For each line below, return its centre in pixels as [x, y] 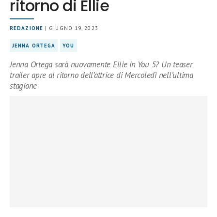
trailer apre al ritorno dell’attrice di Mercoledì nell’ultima [101, 75]
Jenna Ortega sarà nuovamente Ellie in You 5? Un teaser [101, 64]
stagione [23, 86]
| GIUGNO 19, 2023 [70, 28]
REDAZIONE [26, 28]
